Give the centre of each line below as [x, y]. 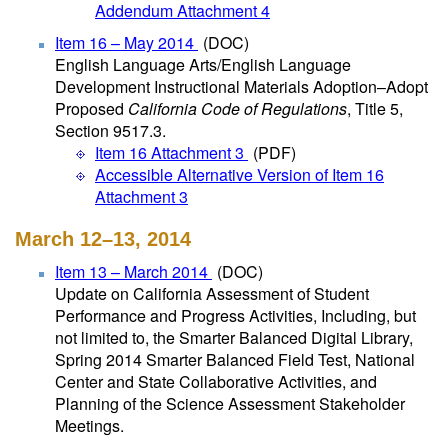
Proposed [91, 108]
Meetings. [89, 425]
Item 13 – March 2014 [133, 271]
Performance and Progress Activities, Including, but [235, 315]
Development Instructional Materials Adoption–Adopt [241, 86]
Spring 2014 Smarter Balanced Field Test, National [235, 359]
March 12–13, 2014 [103, 239]
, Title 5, [375, 108]
